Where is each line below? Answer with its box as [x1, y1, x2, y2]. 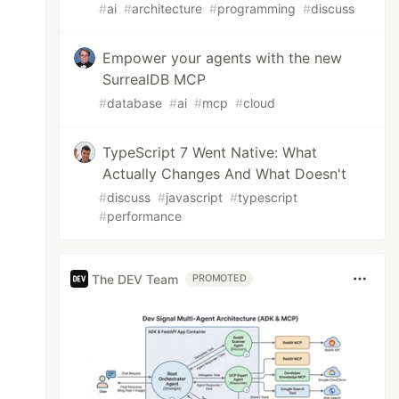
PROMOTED [192, 273, 247, 284]
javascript [166, 190, 224, 205]
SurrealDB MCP [102, 70, 207, 88]
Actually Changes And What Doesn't [102, 165, 347, 183]
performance [107, 208, 183, 224]
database [107, 95, 163, 110]
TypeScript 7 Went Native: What [102, 143, 318, 161]
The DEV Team [92, 271, 179, 287]
